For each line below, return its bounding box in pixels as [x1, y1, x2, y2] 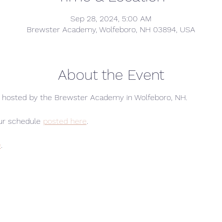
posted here [43, 116, 87, 126]
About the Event [58, 66, 164, 83]
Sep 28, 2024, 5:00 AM [70, 14, 152, 23]
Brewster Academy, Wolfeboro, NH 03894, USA [27, 25, 195, 34]
